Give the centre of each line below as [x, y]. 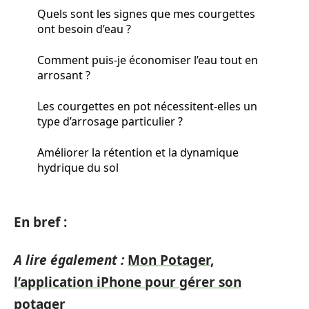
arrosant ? [64, 75]
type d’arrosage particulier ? [110, 121]
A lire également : [69, 260]
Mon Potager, [171, 260]
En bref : [40, 222]
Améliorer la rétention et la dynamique [138, 152]
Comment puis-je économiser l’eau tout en [148, 60]
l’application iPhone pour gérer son [128, 282]
